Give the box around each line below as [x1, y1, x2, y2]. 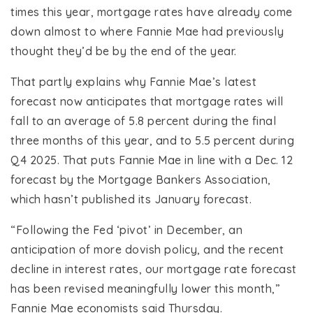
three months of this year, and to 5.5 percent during [10, 133, 294, 148]
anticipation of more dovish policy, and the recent [10, 242, 284, 257]
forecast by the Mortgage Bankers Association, [10, 173, 271, 187]
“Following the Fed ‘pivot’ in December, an [10, 223, 242, 238]
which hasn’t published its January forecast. [10, 192, 252, 207]
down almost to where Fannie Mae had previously [10, 24, 284, 39]
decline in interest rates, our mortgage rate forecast [10, 262, 297, 277]
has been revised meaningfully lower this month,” [10, 282, 280, 296]
